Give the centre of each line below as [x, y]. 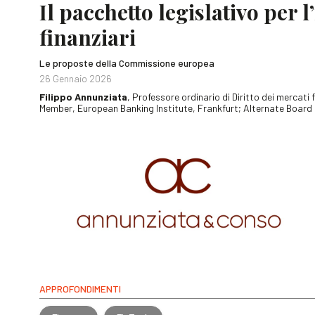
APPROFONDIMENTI [80, 289]
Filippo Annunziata [83, 96]
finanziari [88, 37]
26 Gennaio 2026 [76, 78]
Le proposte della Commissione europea [127, 63]
